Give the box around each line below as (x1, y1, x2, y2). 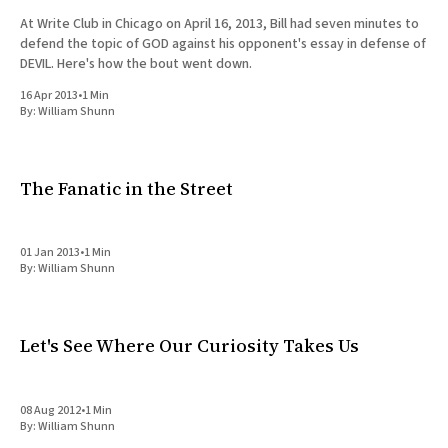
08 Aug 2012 (20, 402, 81, 420)
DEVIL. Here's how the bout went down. (20, 53, 252, 74)
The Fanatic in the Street (20, 175, 233, 201)
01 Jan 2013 (20, 244, 80, 262)
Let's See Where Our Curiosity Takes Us (20, 333, 359, 359)
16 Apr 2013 (20, 86, 78, 104)
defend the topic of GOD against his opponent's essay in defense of (20, 33, 426, 54)
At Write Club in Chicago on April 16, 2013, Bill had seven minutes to (20, 13, 419, 34)
